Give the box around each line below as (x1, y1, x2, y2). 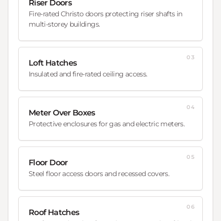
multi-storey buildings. (29, 19, 100, 29)
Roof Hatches (29, 207, 79, 217)
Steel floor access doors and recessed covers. (29, 169, 170, 178)
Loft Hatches (29, 58, 77, 68)
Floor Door (29, 157, 68, 167)
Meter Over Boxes (29, 108, 95, 117)
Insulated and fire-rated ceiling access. (29, 69, 147, 78)
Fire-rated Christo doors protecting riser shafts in (29, 9, 183, 18)
